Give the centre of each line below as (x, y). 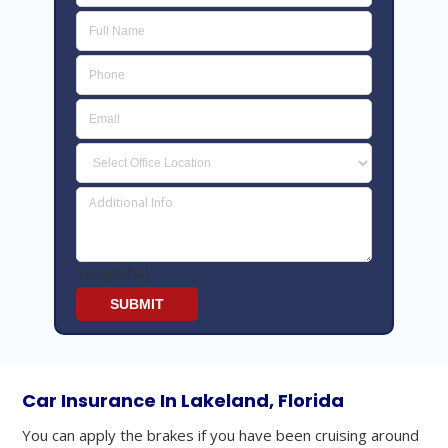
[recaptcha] (112, 273)
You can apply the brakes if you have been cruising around (221, 435)
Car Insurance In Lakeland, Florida (183, 401)
